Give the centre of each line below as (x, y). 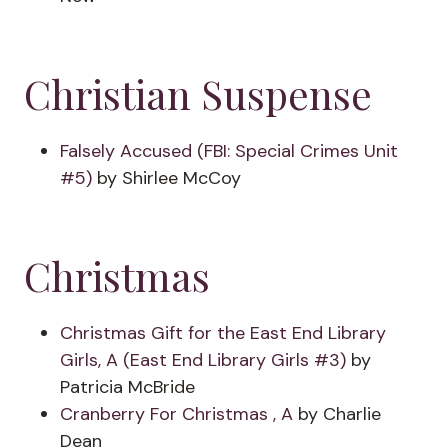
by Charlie (339, 414)
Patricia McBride (127, 387)
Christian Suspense (198, 93)
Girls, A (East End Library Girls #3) (203, 360)
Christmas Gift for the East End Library (223, 333)
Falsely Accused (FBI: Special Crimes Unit (229, 151)
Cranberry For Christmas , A (179, 414)
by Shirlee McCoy (166, 178)
